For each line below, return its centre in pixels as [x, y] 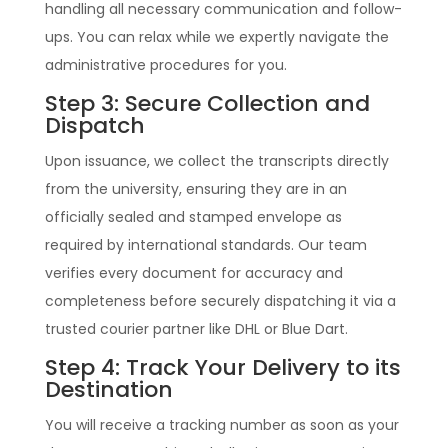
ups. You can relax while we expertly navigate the [216, 36]
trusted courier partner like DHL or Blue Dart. [196, 328]
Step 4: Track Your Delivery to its [222, 367]
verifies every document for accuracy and [193, 272]
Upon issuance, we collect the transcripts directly [216, 160]
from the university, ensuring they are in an [195, 188]
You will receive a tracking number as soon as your [221, 424]
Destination [108, 389]
